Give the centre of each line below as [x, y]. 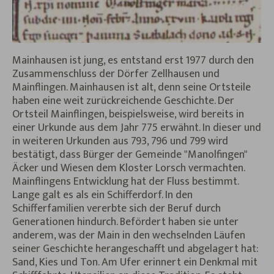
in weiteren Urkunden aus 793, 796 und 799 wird [120, 142]
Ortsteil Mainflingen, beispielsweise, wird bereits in [128, 115]
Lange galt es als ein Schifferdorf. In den [102, 195]
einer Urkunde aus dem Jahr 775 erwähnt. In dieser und [137, 128]
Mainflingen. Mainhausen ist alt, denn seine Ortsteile [131, 88]
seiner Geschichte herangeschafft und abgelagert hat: [135, 249]
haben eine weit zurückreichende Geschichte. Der [123, 101]
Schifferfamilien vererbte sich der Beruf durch [117, 209]
